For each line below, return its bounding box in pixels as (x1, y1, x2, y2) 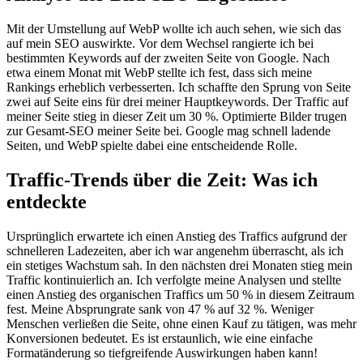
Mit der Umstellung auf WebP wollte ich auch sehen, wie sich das (6, 22, 341, 36)
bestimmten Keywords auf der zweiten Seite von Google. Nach (6, 51, 330, 66)
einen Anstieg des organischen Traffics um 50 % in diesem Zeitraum (6, 287, 354, 301)
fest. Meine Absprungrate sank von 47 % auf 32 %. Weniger (6, 301, 314, 316)
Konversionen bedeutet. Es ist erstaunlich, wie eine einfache (6, 331, 313, 345)
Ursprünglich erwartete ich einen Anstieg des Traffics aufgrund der (6, 228, 347, 243)
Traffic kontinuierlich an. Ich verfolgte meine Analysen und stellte (6, 272, 341, 287)
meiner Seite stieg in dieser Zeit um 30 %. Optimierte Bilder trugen (6, 109, 347, 124)
